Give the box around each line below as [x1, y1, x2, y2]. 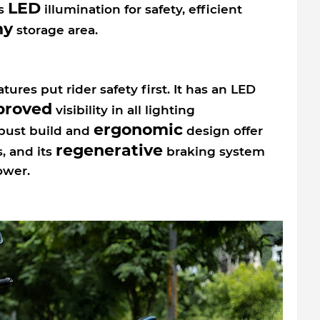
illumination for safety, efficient [40, 1, 242, 16]
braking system [162, 144, 265, 159]
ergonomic [93, 119, 183, 139]
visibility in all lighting [51, 102, 195, 117]
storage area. [12, 22, 98, 37]
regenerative [55, 140, 163, 160]
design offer [182, 123, 263, 138]
